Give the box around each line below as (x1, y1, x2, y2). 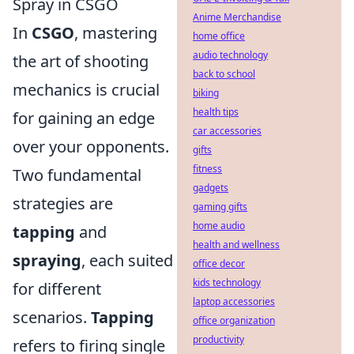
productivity (193, 333, 244, 346)
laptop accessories (193, 295, 275, 308)
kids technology (193, 276, 261, 289)
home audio (193, 219, 245, 232)
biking (193, 86, 219, 100)
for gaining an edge (13, 107, 155, 129)
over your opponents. (13, 136, 169, 157)
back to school (193, 67, 255, 81)
